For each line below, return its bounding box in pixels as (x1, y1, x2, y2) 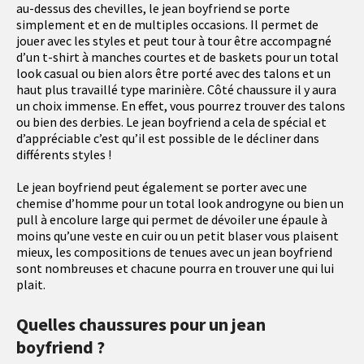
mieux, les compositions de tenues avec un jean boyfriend (16, 244, 332, 261)
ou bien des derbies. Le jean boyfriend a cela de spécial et (16, 114, 327, 131)
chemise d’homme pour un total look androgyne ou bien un (16, 195, 344, 212)
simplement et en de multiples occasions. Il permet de (16, 16, 318, 33)
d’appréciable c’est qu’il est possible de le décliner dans (16, 130, 319, 147)
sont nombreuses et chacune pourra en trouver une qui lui (16, 260, 334, 277)
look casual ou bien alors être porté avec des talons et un (16, 65, 331, 82)
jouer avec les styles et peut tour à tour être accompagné (16, 32, 331, 50)
